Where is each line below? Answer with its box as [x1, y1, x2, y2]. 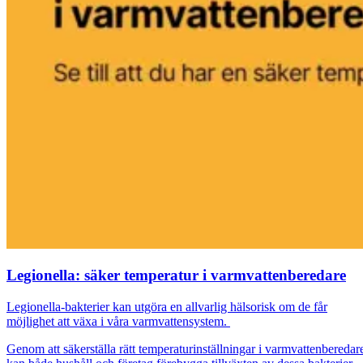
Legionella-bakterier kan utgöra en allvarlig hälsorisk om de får [6, 300, 327, 314]
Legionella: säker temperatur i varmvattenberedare [6, 267, 346, 284]
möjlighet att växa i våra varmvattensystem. [6, 314, 230, 328]
